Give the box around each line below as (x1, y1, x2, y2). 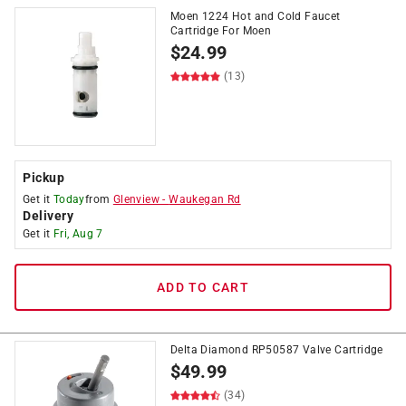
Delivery (23, 208, 73, 223)
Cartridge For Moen (170, 24, 272, 37)
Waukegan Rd (169, 193, 241, 206)
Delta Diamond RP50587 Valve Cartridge (170, 343, 383, 356)
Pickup (23, 170, 64, 185)
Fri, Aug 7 (53, 227, 103, 240)
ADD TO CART (157, 280, 249, 295)
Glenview (112, 193, 160, 206)
